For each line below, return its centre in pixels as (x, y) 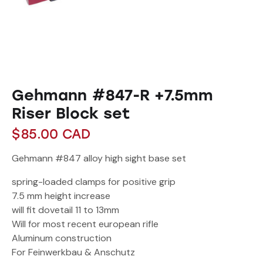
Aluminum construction (62, 238)
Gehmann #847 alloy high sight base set (99, 158)
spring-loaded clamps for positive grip (94, 181)
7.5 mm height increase (61, 195)
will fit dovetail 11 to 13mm (65, 210)
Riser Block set (71, 114)
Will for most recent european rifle (85, 224)
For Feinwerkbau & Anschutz (73, 252)
